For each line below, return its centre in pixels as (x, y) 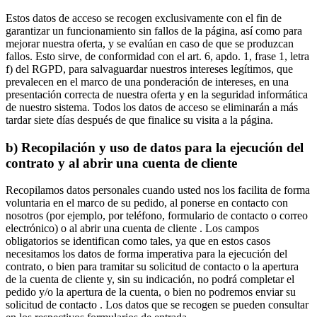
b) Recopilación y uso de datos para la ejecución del (155, 147)
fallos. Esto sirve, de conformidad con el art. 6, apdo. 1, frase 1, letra (157, 56)
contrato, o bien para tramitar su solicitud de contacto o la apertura (152, 267)
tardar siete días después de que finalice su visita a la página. (139, 120)
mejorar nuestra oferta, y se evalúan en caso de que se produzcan (150, 44)
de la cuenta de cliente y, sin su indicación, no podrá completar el (150, 279)
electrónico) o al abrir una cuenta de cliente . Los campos (132, 229)
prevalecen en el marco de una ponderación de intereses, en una (147, 82)
